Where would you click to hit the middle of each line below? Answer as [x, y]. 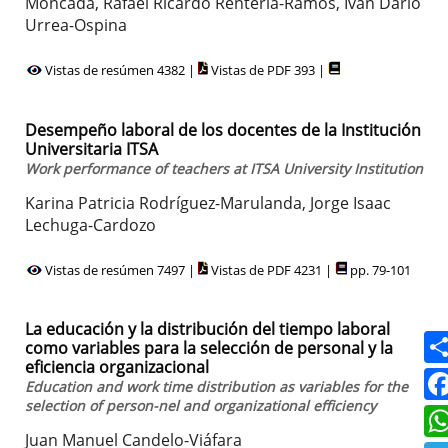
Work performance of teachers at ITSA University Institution [224, 168]
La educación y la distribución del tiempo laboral [207, 329]
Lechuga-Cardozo [90, 224]
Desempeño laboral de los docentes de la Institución [223, 129]
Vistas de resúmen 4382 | [120, 70]
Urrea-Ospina [76, 25]
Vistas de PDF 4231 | [271, 269]
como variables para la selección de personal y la [209, 348]
